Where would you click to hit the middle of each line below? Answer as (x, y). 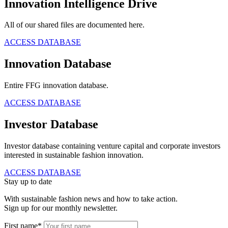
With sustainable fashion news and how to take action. (91, 199)
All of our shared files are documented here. (74, 25)
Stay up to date (28, 182)
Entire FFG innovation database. (56, 85)
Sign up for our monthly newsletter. (61, 208)
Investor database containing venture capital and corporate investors (112, 146)
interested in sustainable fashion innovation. (74, 155)
